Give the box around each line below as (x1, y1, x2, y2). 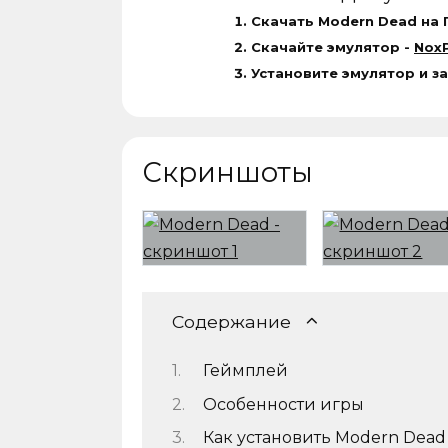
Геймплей (202, 361, 288, 381)
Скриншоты (142, 155, 313, 189)
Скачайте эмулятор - (251, 38, 414, 55)
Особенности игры (202, 394, 364, 414)
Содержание (172, 310, 291, 332)
